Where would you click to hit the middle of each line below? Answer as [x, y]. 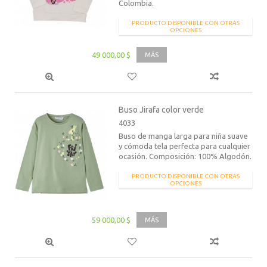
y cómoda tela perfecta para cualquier [185, 146]
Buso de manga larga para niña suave [184, 136]
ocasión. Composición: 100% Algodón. [185, 156]
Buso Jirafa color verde [162, 110]
